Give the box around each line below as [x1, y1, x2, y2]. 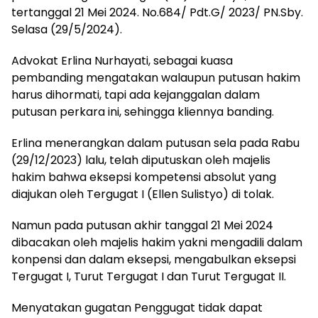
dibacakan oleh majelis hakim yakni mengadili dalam [11, 234, 302, 251]
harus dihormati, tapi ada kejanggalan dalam [11, 87, 260, 103]
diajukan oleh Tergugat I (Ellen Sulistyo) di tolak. [11, 186, 274, 202]
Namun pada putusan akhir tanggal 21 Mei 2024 [11, 217, 273, 234]
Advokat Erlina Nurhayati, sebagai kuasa [11, 53, 233, 69]
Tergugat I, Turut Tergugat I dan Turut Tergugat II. [11, 268, 286, 285]
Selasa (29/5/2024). [11, 21, 122, 38]
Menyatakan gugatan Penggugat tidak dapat [11, 300, 263, 316]
